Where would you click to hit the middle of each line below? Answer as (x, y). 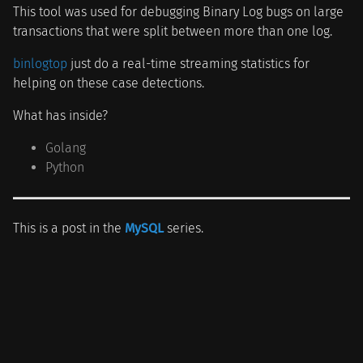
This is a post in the (69, 228)
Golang (66, 148)
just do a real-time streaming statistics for (188, 64)
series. (184, 228)
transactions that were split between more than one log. (173, 32)
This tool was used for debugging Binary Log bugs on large (178, 12)
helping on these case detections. (109, 83)
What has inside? (60, 116)
